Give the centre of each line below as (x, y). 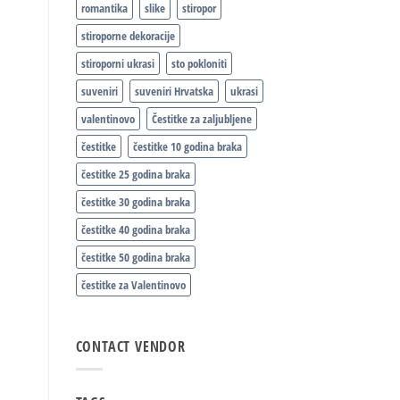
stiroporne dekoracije (128, 36)
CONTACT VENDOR (130, 347)
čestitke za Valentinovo (133, 285)
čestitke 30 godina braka (135, 202)
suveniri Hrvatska (174, 92)
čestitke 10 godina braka (187, 147)
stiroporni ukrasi (117, 64)
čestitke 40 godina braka (135, 230)
